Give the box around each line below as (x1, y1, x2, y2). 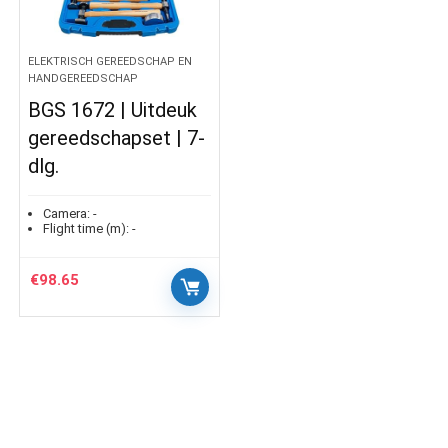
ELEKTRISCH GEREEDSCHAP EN (28, 55, 193, 68)
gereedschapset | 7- (28, 126, 206, 150)
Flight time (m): (43, 221, 130, 236)
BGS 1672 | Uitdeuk (28, 98, 198, 122)
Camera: (43, 206, 91, 221)
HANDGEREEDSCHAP (28, 72, 139, 85)
